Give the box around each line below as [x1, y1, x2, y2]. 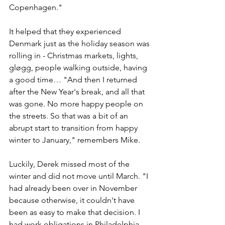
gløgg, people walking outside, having [9, 62, 149, 72]
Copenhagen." [9, 2, 62, 12]
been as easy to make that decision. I [9, 207, 142, 217]
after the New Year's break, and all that [9, 86, 147, 96]
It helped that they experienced [9, 26, 123, 36]
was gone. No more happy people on [9, 98, 145, 108]
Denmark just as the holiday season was [9, 38, 152, 48]
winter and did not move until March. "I [9, 171, 150, 181]
